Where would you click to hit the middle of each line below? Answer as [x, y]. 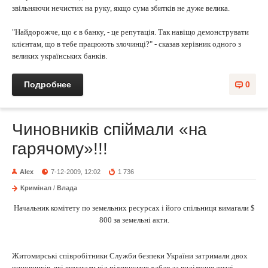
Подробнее [48, 84]
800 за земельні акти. [134, 220]
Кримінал [36, 188]
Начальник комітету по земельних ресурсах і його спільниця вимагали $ [134, 208]
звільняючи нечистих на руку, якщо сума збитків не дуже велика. [121, 8]
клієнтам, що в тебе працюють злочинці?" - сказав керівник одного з [127, 44]
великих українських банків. [60, 56]
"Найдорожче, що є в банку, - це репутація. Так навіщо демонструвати [130, 32]
